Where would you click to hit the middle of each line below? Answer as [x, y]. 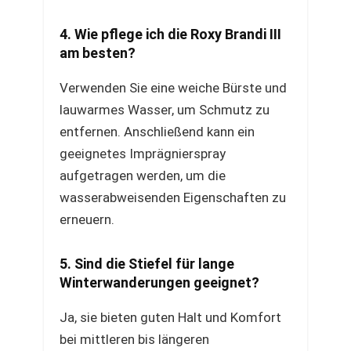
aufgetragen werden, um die [143, 175]
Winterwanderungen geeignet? [159, 282]
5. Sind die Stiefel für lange [147, 264]
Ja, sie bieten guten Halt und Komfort [170, 317]
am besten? [98, 53]
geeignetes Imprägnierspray [143, 154]
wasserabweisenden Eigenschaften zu [173, 197]
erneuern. [87, 219]
